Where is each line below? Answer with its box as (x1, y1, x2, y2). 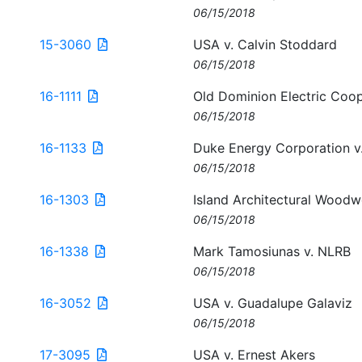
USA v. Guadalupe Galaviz (193, 295, 352, 311)
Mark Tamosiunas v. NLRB (193, 243, 351, 259)
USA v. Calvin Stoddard (193, 36, 337, 53)
